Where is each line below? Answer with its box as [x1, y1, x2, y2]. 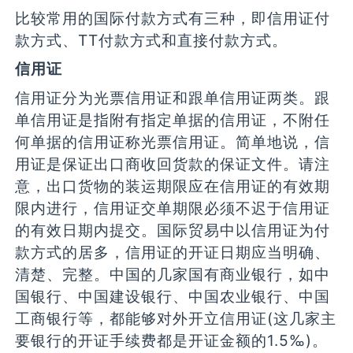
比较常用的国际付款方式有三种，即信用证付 [15, 9, 331, 28]
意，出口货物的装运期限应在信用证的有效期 [15, 176, 331, 195]
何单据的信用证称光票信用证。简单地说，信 [15, 132, 331, 151]
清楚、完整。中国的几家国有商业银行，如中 [15, 264, 331, 284]
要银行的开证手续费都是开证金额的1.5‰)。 [15, 330, 329, 350]
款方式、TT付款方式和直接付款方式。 [15, 31, 288, 50]
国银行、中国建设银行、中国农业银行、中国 [15, 286, 331, 306]
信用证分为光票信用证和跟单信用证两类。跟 [15, 87, 331, 107]
